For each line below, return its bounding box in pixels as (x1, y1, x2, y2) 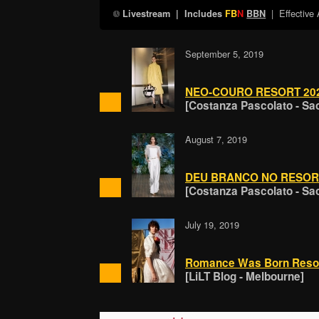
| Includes (170, 6, 226, 20)
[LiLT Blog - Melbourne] (184, 268, 304, 285)
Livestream (122, 6, 171, 20)
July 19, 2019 (184, 218, 239, 232)
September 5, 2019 (184, 47, 263, 61)
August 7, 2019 (184, 132, 247, 147)
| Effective (266, 6, 318, 20)
